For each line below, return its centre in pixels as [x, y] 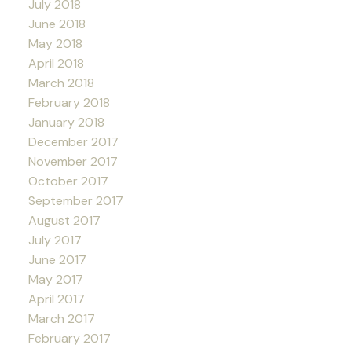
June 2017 [57, 259]
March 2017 [61, 318]
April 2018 [56, 63]
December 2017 [73, 141]
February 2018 [69, 102]
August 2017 [64, 220]
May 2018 [55, 43]
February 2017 [69, 338]
